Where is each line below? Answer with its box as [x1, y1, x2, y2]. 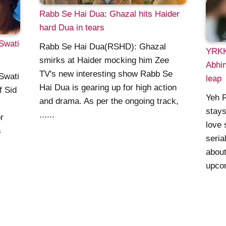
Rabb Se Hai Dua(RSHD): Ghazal [39, 42, 166, 52]
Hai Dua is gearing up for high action [39, 83, 177, 93]
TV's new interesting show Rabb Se [39, 69, 173, 79]
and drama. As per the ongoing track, [39, 96, 179, 106]
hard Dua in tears [39, 23, 105, 32]
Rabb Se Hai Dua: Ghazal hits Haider [39, 9, 180, 19]
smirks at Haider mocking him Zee [39, 55, 169, 66]
